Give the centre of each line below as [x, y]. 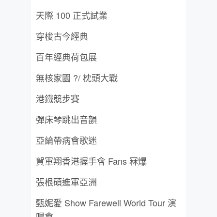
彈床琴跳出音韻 [66, 119]
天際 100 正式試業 [72, 15]
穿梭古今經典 [62, 36]
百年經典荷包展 [66, 57]
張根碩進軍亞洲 [66, 182]
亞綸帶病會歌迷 [66, 140]
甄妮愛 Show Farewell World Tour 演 [106, 202]
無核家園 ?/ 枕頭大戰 [77, 77]
